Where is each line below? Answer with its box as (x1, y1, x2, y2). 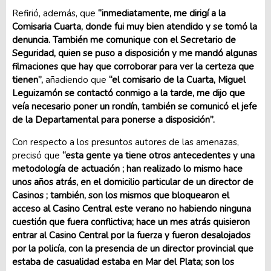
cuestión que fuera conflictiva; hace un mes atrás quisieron (12, 216, 250, 228)
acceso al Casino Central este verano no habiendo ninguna (12, 203, 251, 215)
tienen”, (12, 74, 43, 86)
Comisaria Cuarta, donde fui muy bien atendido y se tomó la (12, 21, 257, 33)
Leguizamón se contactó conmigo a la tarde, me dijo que (12, 87, 245, 99)
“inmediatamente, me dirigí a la (98, 7, 226, 19)
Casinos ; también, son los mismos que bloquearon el (12, 189, 229, 201)
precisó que (12, 149, 60, 162)
